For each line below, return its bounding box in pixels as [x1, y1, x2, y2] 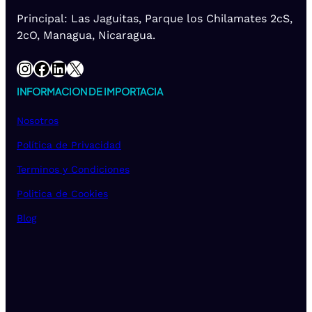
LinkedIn [49, 58, 60, 78]
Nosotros [17, 114, 58, 126]
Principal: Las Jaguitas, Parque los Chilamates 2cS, [17, 12, 292, 26]
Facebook [33, 58, 42, 78]
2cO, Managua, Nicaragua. [17, 29, 155, 42]
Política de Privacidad [17, 139, 121, 150]
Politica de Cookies [17, 187, 108, 199]
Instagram [16, 58, 32, 78]
